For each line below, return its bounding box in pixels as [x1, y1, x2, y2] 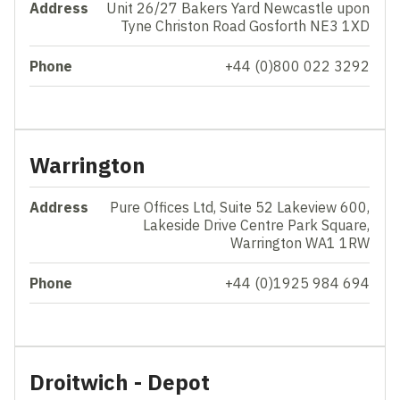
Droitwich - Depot [29, 367, 211, 396]
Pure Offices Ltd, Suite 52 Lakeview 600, [110, 197, 371, 216]
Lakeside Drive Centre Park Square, [143, 215, 371, 234]
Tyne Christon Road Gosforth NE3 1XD [121, 16, 371, 35]
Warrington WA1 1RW [230, 233, 371, 252]
